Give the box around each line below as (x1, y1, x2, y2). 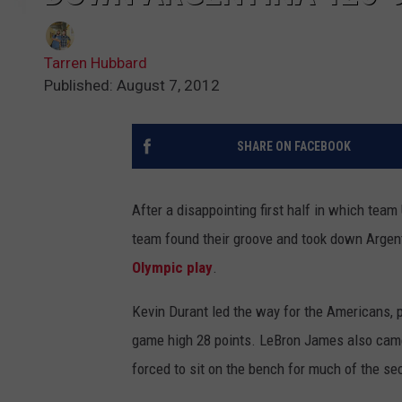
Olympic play (132, 258, 213, 277)
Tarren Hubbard (44, 54, 147, 73)
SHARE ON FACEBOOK (236, 139, 351, 154)
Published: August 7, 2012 (44, 76, 220, 95)
